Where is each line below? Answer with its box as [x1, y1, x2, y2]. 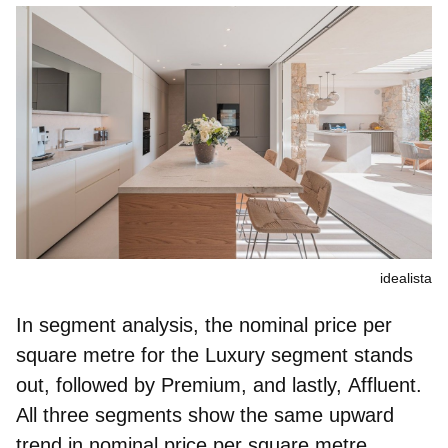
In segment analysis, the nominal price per [16, 314, 392, 337]
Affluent [348, 374, 416, 397]
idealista [380, 270, 432, 287]
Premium [161, 374, 241, 397]
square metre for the [16, 344, 205, 367]
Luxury [205, 344, 265, 367]
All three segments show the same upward [16, 404, 394, 427]
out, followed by [16, 374, 161, 397]
